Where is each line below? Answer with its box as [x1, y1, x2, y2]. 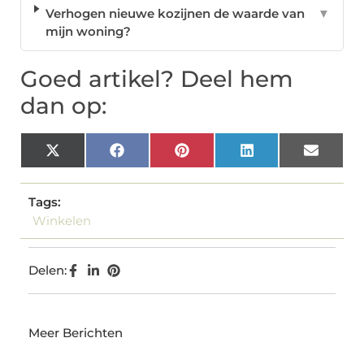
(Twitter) [58, 160, 114, 176]
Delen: [28, 262, 67, 278]
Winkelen [32, 212, 91, 228]
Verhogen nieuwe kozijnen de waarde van [45, 5, 305, 21]
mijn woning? [45, 23, 131, 39]
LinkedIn [253, 148, 309, 164]
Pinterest [188, 148, 247, 164]
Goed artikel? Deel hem [20, 64, 293, 93]
